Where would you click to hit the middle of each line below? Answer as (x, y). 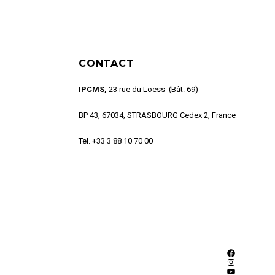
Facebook (247, 261)
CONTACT (107, 64)
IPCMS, (93, 90)
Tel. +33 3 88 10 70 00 (116, 141)
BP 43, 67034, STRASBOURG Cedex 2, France (157, 115)
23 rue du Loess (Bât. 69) (153, 90)
